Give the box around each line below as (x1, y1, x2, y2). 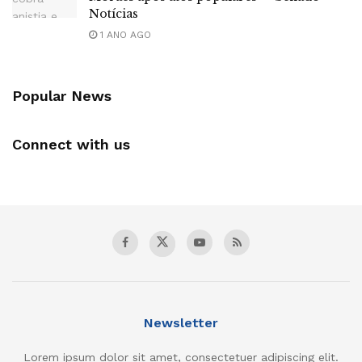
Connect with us (12, 136, 130, 154)
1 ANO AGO (97, 29, 151, 41)
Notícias (89, 6, 138, 22)
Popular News (12, 87, 112, 105)
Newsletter (144, 315, 218, 331)
